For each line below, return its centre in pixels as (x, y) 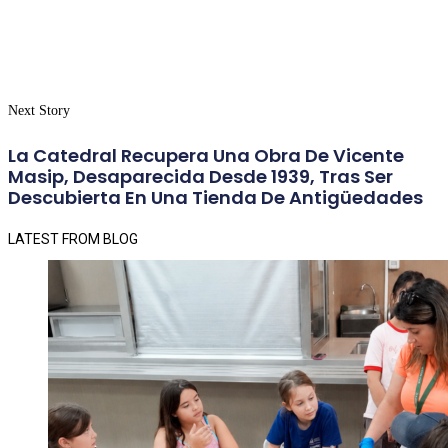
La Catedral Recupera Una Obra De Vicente (206, 156)
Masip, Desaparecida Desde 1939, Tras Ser (200, 177)
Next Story (39, 111)
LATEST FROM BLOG (73, 238)
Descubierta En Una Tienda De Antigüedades (217, 198)
